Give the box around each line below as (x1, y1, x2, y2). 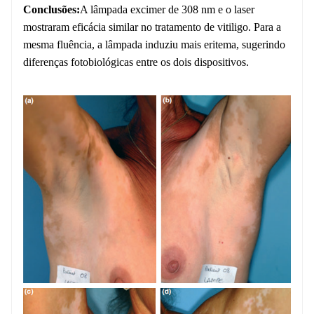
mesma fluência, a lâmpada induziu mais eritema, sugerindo (23, 39, 285, 51)
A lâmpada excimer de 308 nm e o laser (80, 4, 254, 16)
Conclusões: (23, 4, 80, 16)
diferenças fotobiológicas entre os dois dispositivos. (23, 56, 249, 69)
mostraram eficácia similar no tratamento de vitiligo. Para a (23, 21, 281, 34)
